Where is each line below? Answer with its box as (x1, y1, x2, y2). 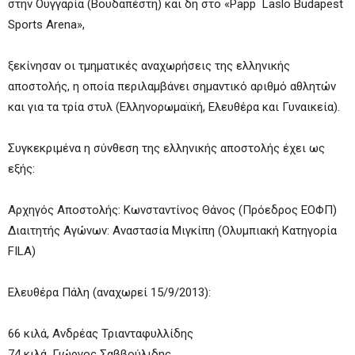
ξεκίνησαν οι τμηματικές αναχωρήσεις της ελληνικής (8, 59, 290, 73)
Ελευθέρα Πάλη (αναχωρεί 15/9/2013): (8, 285, 211, 300)
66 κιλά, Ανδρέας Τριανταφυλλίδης (8, 326, 193, 341)
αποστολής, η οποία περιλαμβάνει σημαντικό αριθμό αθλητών (8, 79, 336, 94)
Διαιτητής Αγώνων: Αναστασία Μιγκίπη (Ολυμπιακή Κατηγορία (8, 223, 337, 238)
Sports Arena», (8, 17, 85, 32)
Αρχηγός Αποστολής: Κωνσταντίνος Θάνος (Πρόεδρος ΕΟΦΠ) (8, 203, 337, 217)
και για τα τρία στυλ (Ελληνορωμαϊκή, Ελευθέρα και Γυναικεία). (8, 100, 340, 114)
